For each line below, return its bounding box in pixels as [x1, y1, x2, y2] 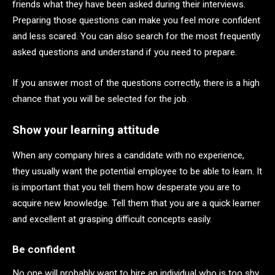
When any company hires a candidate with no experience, [12, 150, 244, 161]
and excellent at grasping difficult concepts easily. [12, 214, 214, 225]
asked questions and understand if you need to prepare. [12, 47, 237, 58]
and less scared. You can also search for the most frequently [12, 31, 260, 42]
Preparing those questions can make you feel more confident [12, 15, 260, 26]
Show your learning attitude [12, 123, 163, 137]
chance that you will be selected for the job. [12, 93, 188, 105]
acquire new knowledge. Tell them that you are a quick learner [12, 198, 260, 209]
